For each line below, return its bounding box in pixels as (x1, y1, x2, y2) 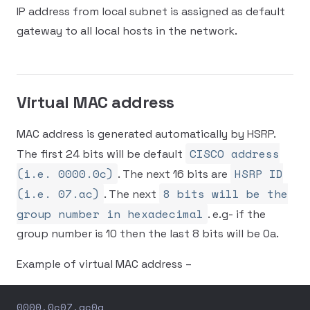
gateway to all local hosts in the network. (17, 24, 237, 38)
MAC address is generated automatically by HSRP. (17, 127, 275, 141)
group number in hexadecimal (17, 206, 203, 222)
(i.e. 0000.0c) (17, 165, 113, 182)
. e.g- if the (208, 207, 266, 221)
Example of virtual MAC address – (17, 257, 192, 271)
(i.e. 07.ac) (17, 185, 100, 202)
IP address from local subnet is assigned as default (17, 4, 285, 19)
